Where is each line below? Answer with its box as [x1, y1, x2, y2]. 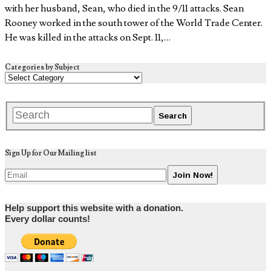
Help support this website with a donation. [5, 203, 183, 214]
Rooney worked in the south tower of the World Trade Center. [5, 17, 263, 30]
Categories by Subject [5, 63, 80, 73]
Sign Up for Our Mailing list [5, 149, 97, 158]
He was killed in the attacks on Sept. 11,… [5, 31, 171, 44]
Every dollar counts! [5, 214, 90, 224]
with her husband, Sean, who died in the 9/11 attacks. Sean [5, 2, 244, 15]
